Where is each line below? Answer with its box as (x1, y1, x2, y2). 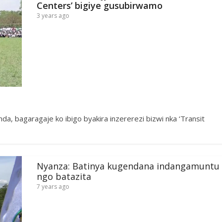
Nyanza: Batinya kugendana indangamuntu (37, 160, 220, 172)
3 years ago (37, 11, 69, 20)
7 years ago (37, 182, 69, 191)
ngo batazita (37, 170, 91, 182)
